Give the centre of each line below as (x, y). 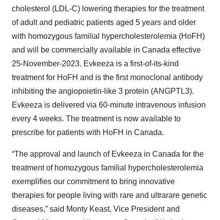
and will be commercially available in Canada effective (106, 50)
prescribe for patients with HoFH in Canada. (88, 132)
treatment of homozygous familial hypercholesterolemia (108, 167)
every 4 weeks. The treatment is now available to (96, 118)
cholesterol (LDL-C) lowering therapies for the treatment (108, 8)
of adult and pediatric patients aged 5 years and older (104, 22)
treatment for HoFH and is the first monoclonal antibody (107, 77)
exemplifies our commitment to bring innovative (93, 181)
